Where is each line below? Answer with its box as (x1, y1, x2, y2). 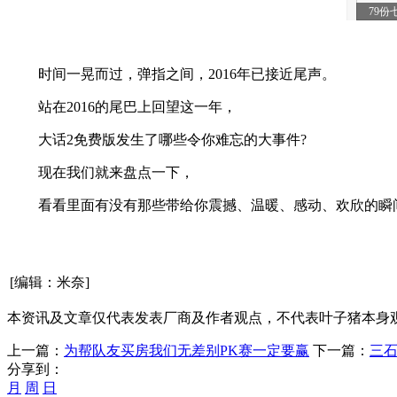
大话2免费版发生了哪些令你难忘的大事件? (10, 131, 307, 147)
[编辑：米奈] (10, 274, 90, 290)
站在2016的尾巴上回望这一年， (10, 98, 237, 114)
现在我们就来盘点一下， (10, 164, 194, 180)
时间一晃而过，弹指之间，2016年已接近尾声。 (10, 66, 336, 82)
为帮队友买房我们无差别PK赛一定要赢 (64, 342, 309, 358)
